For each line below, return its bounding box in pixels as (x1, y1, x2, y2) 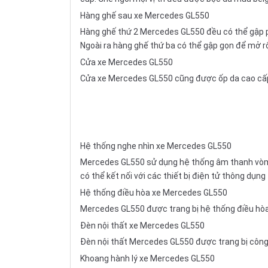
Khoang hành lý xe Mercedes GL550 (80, 253, 215, 263)
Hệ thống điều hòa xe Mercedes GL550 (80, 187, 227, 197)
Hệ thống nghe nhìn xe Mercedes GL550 (80, 141, 232, 151)
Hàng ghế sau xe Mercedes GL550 (80, 10, 209, 20)
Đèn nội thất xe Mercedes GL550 (80, 220, 205, 230)
